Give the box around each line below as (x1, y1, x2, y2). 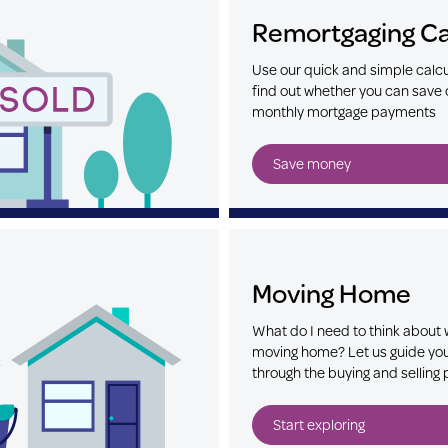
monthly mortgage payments (252, 100, 436, 122)
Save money (273, 152, 351, 174)
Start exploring (273, 413, 365, 435)
